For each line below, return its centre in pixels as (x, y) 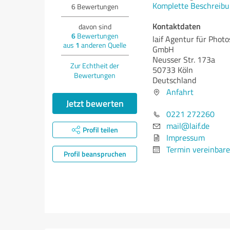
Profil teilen (100, 130)
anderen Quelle (103, 45)
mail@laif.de (188, 126)
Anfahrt (180, 92)
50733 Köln (173, 70)
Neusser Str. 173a (184, 60)
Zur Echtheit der (95, 65)
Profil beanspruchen (95, 154)
